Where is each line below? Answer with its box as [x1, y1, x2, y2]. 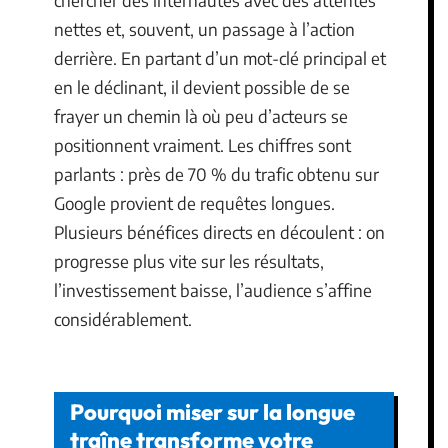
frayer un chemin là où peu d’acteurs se [54, 104, 348, 127]
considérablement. [54, 307, 192, 330]
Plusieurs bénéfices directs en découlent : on [54, 220, 385, 243]
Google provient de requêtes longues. [54, 191, 335, 214]
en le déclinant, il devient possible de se [54, 75, 350, 98]
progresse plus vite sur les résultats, [54, 249, 324, 272]
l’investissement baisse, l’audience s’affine [54, 278, 372, 301]
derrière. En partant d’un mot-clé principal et [54, 46, 386, 69]
